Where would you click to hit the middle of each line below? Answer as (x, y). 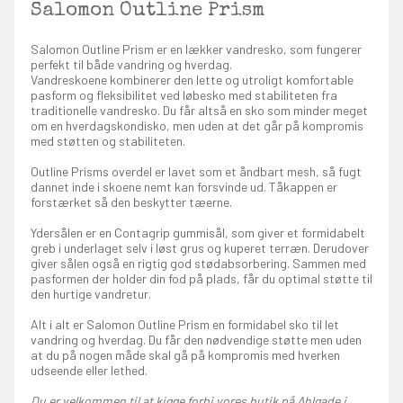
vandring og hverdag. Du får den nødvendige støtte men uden (196, 339)
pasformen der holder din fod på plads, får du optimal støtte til (201, 278)
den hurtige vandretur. (90, 293)
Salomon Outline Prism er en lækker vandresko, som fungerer (196, 49)
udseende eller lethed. (89, 370)
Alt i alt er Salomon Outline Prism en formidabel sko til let (184, 324)
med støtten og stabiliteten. (107, 140)
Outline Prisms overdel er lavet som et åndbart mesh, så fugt (196, 171)
